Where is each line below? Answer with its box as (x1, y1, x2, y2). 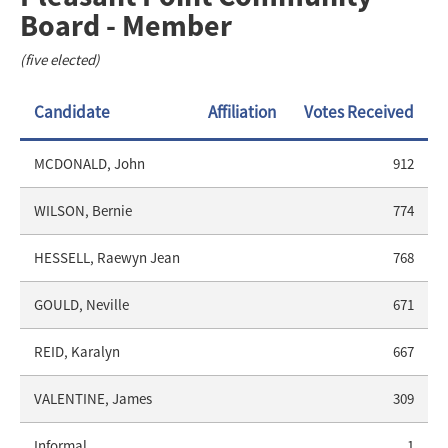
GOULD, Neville (34, 295, 129, 315)
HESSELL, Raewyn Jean (34, 248, 180, 268)
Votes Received (304, 101, 414, 124)
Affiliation (208, 101, 276, 124)
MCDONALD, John (34, 154, 145, 174)
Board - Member (20, 6, 232, 45)
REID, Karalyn (34, 342, 120, 362)
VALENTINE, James (34, 389, 152, 409)
